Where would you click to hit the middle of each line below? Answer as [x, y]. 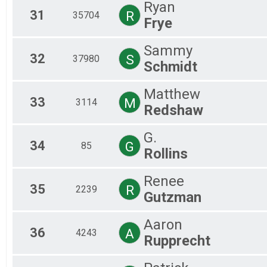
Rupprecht [177, 240]
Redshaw [173, 110]
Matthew [172, 94]
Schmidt [170, 66]
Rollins [166, 153]
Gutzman [173, 197]
